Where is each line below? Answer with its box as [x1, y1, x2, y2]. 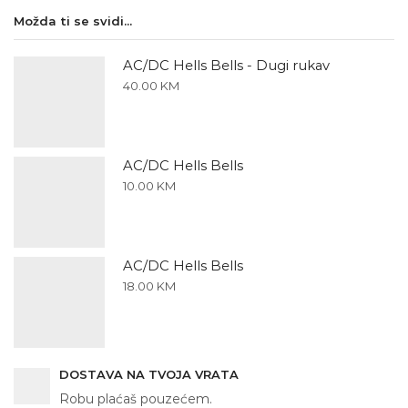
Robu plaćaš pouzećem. [59, 391, 212, 406]
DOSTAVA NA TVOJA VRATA [59, 366, 239, 382]
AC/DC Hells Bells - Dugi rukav [123, 57, 330, 75]
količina [48, 30, 93, 46]
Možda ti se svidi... [14, 14, 132, 29]
